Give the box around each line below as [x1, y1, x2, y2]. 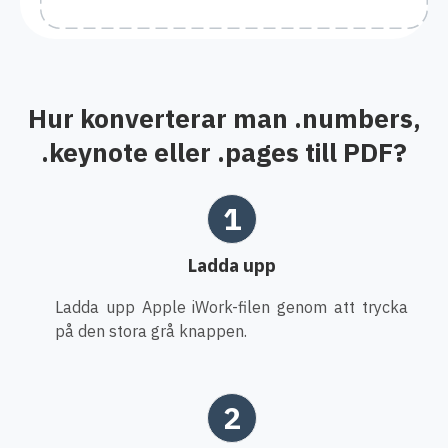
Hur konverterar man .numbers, [27, 100, 421, 135]
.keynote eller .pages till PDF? [41, 134, 407, 169]
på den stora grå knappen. [55, 320, 247, 341]
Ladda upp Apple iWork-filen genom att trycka [55, 296, 408, 317]
